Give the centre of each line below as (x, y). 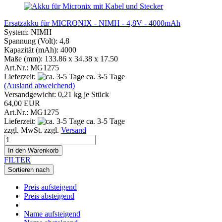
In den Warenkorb (33, 150)
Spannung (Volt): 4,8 (38, 41)
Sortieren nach (29, 169)
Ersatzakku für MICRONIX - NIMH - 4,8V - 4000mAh (92, 23)
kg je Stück (90, 94)
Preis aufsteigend (50, 187)
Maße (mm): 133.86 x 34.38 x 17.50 (61, 58)
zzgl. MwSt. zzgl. (32, 130)
